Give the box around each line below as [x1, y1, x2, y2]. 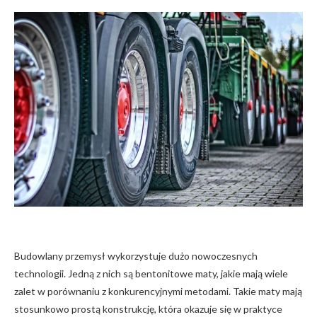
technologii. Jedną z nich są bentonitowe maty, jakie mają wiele [14, 267, 288, 279]
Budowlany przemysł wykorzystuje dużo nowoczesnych [14, 249, 258, 262]
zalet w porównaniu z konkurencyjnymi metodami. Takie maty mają [14, 284, 302, 297]
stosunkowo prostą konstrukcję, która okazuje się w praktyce [14, 302, 282, 315]
